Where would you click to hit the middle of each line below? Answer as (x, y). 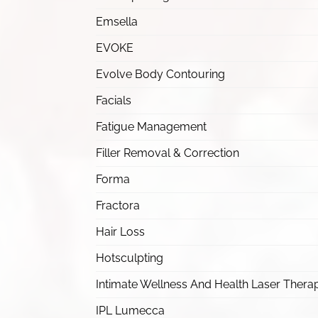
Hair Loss (120, 232)
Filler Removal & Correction (168, 153)
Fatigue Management (151, 127)
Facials (114, 100)
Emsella (117, 22)
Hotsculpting (130, 258)
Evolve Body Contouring (160, 74)
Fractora (118, 205)
